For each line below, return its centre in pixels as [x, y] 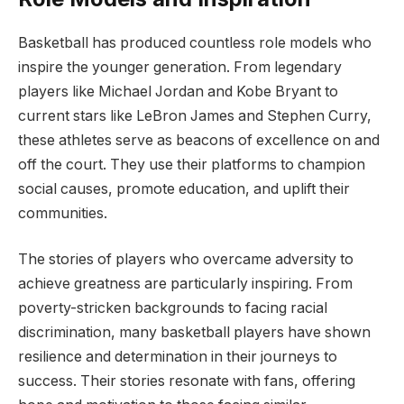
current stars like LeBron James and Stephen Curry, [195, 115]
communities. [63, 213]
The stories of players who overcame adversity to [186, 260]
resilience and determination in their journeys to [178, 357]
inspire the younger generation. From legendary [180, 67]
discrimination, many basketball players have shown [194, 333]
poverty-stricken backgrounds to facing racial [173, 308]
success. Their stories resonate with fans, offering [187, 381]
